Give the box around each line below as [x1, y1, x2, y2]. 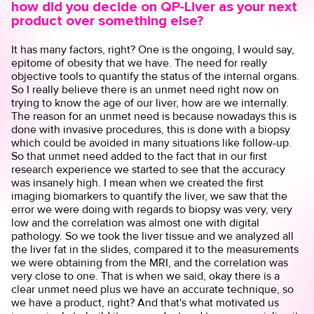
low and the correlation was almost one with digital [11, 215, 260, 229]
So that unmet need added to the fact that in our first [11, 149, 268, 163]
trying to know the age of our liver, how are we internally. [11, 95, 289, 109]
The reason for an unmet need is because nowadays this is [11, 109, 297, 123]
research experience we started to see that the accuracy [11, 162, 286, 176]
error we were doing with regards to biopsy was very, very [11, 202, 293, 216]
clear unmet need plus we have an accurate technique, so [11, 282, 294, 296]
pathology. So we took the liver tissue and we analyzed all [11, 228, 294, 243]
